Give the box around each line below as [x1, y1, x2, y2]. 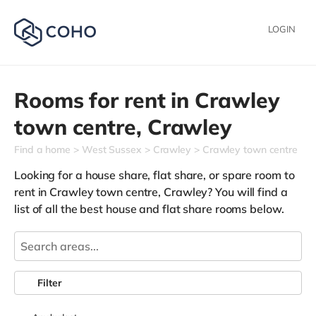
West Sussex [81, 143, 142, 156]
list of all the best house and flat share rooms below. [14, 202, 284, 216]
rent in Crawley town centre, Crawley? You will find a [14, 185, 288, 199]
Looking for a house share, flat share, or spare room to [14, 168, 295, 182]
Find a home [14, 143, 71, 156]
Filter [37, 276, 62, 289]
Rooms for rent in [14, 87, 195, 114]
